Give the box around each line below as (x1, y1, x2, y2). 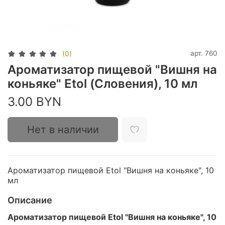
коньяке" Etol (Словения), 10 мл (8, 76, 197, 91)
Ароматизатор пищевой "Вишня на (8, 62, 217, 77)
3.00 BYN (8, 94, 61, 109)
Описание (8, 195, 52, 206)
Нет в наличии (27, 124, 99, 136)
